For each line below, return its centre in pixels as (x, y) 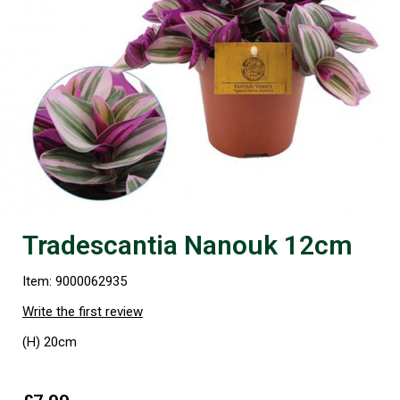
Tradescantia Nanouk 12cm (187, 246)
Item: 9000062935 (75, 282)
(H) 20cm (50, 342)
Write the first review (83, 312)
